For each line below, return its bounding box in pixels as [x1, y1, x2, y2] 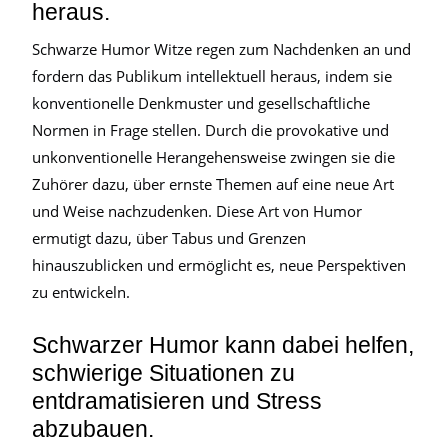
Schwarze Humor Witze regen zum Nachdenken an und [32, 39, 411, 59]
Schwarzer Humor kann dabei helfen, [32, 332, 414, 358]
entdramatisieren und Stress [32, 388, 322, 414]
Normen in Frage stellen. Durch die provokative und [32, 120, 389, 140]
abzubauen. [32, 416, 154, 442]
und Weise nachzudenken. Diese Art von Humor [32, 201, 362, 221]
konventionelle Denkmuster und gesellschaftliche [32, 93, 370, 113]
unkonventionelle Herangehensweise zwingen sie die [32, 147, 395, 167]
